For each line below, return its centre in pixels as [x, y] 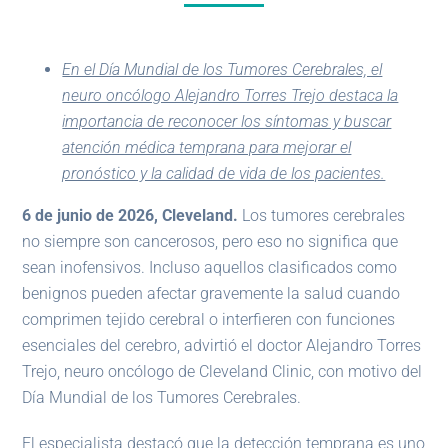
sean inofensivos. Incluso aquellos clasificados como [210, 268]
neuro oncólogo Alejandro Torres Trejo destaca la [230, 96]
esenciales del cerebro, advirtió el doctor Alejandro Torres [222, 346]
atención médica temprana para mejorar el [207, 148]
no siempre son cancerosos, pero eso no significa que [210, 242]
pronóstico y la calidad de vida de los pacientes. [224, 174]
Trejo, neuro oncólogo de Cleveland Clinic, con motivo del [222, 372]
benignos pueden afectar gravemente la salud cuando [211, 294]
